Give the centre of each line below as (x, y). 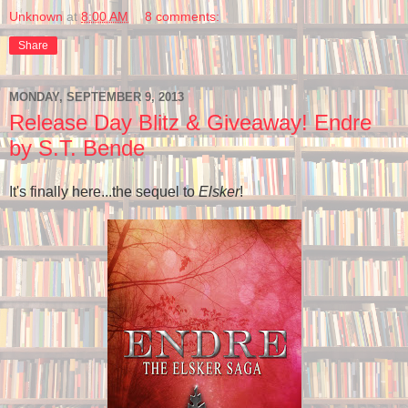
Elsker (219, 191)
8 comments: (183, 16)
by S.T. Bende (77, 148)
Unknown (36, 16)
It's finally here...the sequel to (104, 191)
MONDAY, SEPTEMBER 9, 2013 (97, 97)
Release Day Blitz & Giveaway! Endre (190, 122)
